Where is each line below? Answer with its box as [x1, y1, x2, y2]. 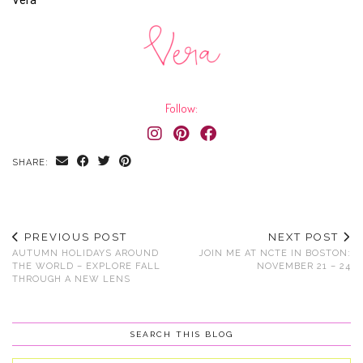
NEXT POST [268, 231, 343, 244]
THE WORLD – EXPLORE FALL [12, 261, 160, 272]
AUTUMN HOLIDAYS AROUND [12, 248, 159, 259]
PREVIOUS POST [20, 231, 127, 244]
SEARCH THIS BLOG [130, 330, 233, 340]
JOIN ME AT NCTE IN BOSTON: [199, 248, 351, 259]
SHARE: [12, 157, 52, 169]
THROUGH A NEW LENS [12, 274, 130, 285]
